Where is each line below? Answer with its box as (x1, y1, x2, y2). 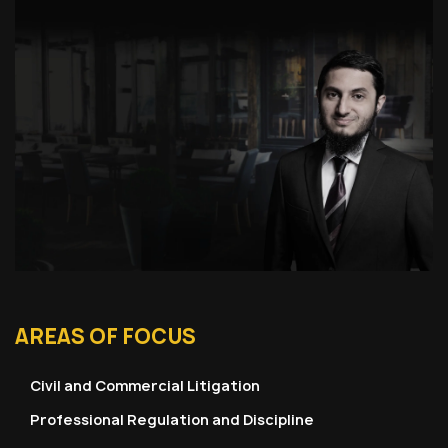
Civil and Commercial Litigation (30, 375, 260, 395)
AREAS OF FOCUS (15, 322, 196, 350)
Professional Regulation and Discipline (30, 409, 314, 429)
